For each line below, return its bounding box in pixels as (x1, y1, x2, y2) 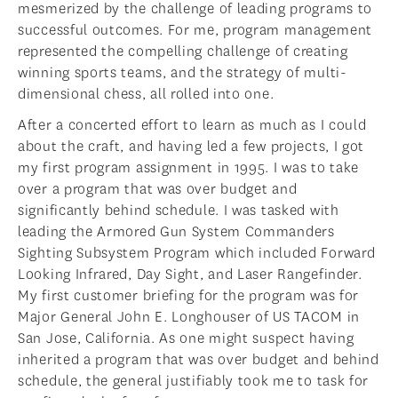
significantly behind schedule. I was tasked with (18, 201, 339, 220)
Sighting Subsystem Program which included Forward (18, 243, 376, 263)
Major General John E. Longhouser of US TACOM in (18, 307, 360, 327)
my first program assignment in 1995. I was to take (18, 158, 360, 178)
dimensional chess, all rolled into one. (18, 84, 275, 104)
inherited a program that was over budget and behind (18, 350, 379, 370)
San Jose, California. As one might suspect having (18, 329, 354, 348)
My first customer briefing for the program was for (18, 286, 360, 306)
